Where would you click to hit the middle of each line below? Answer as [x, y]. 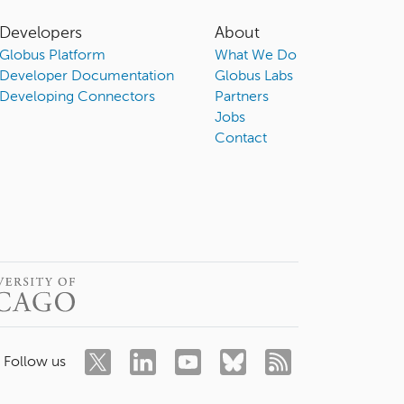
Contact [241, 139]
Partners [242, 98]
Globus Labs [254, 77]
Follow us [35, 363]
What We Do [256, 56]
